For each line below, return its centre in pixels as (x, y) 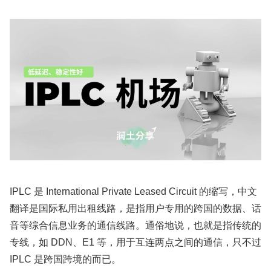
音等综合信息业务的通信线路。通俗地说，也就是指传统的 (135, 226)
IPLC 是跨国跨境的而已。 (65, 260)
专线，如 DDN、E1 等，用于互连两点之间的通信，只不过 (135, 243)
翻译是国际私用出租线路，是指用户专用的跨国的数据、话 (135, 209)
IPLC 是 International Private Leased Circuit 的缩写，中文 (133, 192)
